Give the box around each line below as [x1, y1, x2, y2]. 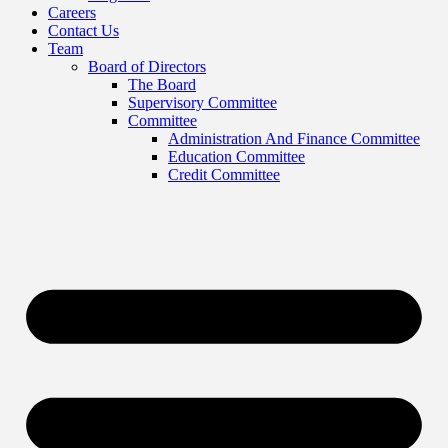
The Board [128, 75, 196, 93]
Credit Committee [168, 165, 280, 183]
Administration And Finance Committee [168, 129, 420, 147]
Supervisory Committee [128, 93, 277, 111]
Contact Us [48, 21, 119, 39]
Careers [48, 3, 96, 21]
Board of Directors [88, 57, 206, 75]
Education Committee [168, 147, 305, 165]
